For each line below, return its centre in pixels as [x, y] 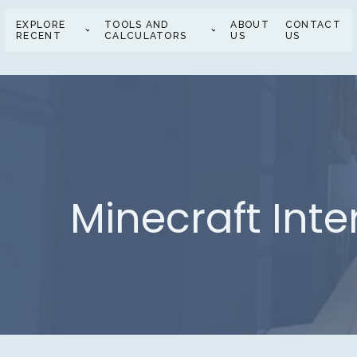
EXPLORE [41, 24]
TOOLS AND [137, 24]
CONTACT [313, 24]
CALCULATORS [146, 35]
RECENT [39, 35]
